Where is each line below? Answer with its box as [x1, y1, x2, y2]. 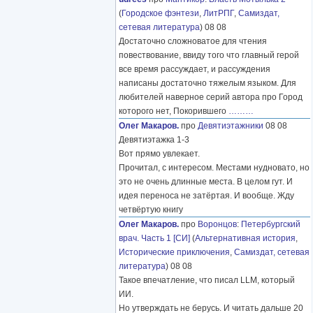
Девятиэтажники [198, 121, 263, 131]
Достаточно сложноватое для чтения [119, 36, 267, 47]
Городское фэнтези [122, 8, 199, 19]
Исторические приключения [119, 247, 230, 258]
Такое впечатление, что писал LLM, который [119, 275, 295, 286]
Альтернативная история [195, 233, 296, 244]
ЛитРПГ [203, 8, 234, 19]
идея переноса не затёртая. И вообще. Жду [119, 191, 294, 201]
